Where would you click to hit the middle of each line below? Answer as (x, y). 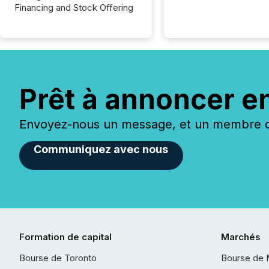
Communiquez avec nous (101, 149)
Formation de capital (65, 237)
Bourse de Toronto (58, 258)
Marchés (241, 237)
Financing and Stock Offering (74, 8)
